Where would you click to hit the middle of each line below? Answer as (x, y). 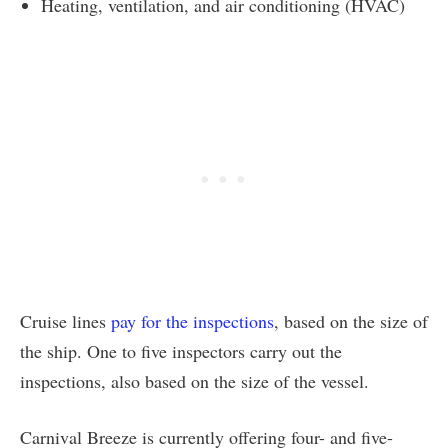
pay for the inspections (192, 320)
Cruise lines (65, 320)
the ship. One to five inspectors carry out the (181, 350)
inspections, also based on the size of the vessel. (194, 380)
